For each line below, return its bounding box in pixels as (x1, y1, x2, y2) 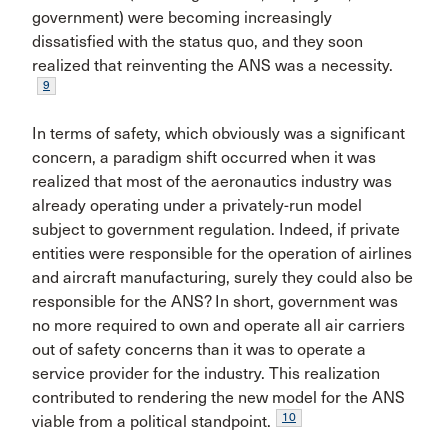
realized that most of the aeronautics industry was (32, 172, 392, 191)
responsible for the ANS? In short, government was (32, 292, 398, 311)
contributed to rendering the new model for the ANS (32, 388, 405, 407)
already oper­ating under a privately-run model (32, 196, 362, 215)
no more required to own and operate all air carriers (32, 316, 405, 335)
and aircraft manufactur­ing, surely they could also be (32, 268, 413, 287)
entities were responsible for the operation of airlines (32, 244, 412, 263)
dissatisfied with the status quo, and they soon (32, 32, 363, 51)
